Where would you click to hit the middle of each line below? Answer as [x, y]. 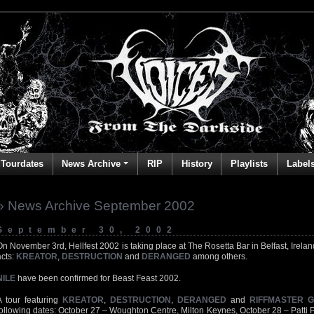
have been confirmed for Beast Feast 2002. [98, 278]
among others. [219, 257]
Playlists [250, 164]
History [197, 164]
